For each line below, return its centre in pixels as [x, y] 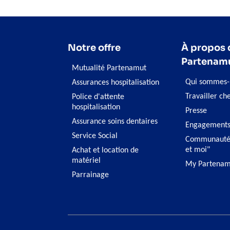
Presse [196, 111]
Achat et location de [105, 150]
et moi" [197, 150]
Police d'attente [98, 97]
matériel [86, 161]
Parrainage [90, 175]
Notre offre [94, 48]
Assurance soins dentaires [115, 122]
